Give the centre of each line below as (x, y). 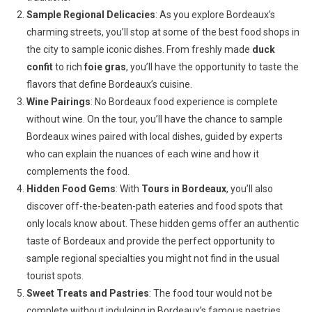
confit (39, 67)
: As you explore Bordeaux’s (215, 15)
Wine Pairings (58, 102)
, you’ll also (249, 189)
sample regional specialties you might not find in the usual (153, 258)
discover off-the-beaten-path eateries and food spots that (154, 206)
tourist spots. (55, 276)
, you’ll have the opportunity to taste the (212, 67)
